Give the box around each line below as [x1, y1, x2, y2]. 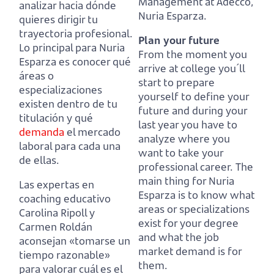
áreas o [19, 68, 54, 83]
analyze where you [138, 131, 230, 146]
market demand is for [138, 243, 242, 258]
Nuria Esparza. [138, 8, 207, 23]
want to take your [138, 145, 223, 160]
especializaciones [19, 82, 102, 97]
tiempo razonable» [19, 247, 110, 262]
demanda [19, 124, 64, 139]
